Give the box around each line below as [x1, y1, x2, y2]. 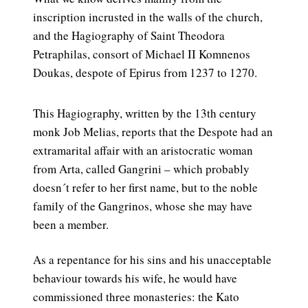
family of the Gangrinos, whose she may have [33, 198, 252, 214]
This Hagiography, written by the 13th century [33, 105, 256, 122]
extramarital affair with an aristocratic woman [33, 142, 253, 159]
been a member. [33, 217, 109, 233]
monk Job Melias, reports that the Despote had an [33, 124, 273, 140]
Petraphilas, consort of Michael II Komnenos [33, 46, 250, 63]
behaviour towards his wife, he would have [33, 270, 237, 287]
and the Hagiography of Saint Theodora [33, 27, 225, 44]
